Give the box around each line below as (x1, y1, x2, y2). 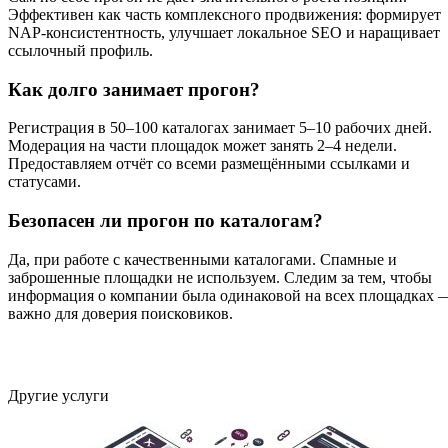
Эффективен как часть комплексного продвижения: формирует (8, 5, 441, 23)
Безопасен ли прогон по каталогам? (8, 210, 323, 231)
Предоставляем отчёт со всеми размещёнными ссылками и (8, 155, 410, 173)
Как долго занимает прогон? (8, 78, 260, 100)
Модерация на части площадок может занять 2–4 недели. (8, 137, 397, 155)
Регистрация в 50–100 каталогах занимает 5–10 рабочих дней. (8, 119, 432, 137)
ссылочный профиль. (8, 41, 153, 59)
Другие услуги (8, 386, 109, 404)
